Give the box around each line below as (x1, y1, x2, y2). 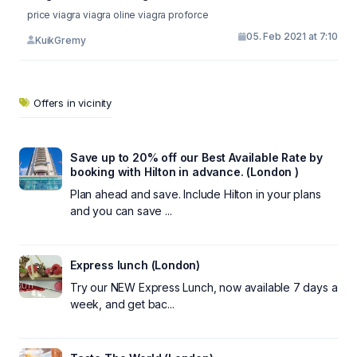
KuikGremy (34, 33, 86, 46)
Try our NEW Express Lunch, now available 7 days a (70, 280, 338, 294)
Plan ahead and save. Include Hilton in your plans (70, 187, 321, 201)
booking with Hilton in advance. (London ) (70, 165, 299, 178)
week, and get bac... (70, 297, 175, 311)
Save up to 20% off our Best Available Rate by (70, 151, 324, 164)
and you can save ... (70, 204, 172, 218)
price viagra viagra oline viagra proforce (27, 9, 209, 21)
